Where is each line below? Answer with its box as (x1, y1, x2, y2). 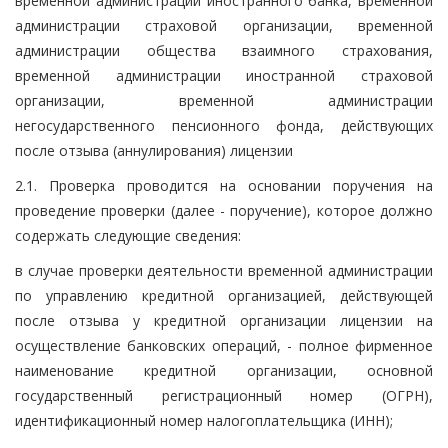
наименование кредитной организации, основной (15, 360, 433, 380)
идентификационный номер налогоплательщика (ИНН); (15, 410, 393, 430)
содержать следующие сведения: (15, 225, 241, 245)
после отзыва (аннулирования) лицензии (15, 140, 293, 160)
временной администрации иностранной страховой (15, 65, 433, 85)
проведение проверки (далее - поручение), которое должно (15, 200, 433, 220)
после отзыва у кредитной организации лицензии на (15, 310, 433, 330)
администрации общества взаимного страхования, (15, 40, 433, 60)
